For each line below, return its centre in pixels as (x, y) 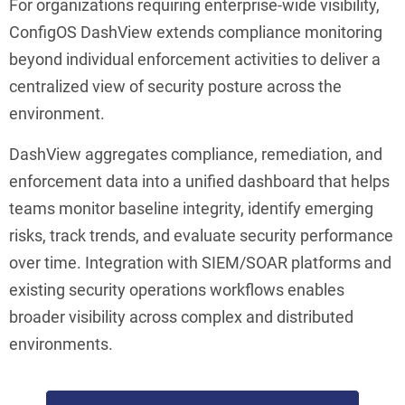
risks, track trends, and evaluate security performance (201, 235)
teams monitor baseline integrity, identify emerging (191, 208)
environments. (61, 344)
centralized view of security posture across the (175, 86)
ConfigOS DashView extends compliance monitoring (196, 32)
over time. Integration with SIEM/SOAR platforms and (200, 262)
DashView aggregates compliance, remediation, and (196, 154)
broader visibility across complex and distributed (181, 316)
